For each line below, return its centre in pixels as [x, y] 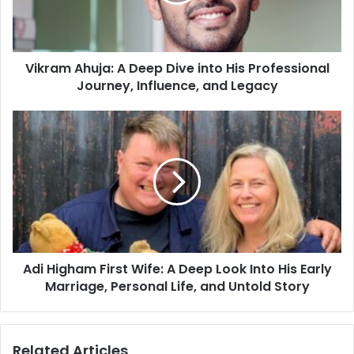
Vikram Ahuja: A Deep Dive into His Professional [177, 69]
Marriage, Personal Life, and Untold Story [177, 287]
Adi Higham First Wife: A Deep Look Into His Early [177, 269]
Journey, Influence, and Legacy [177, 86]
